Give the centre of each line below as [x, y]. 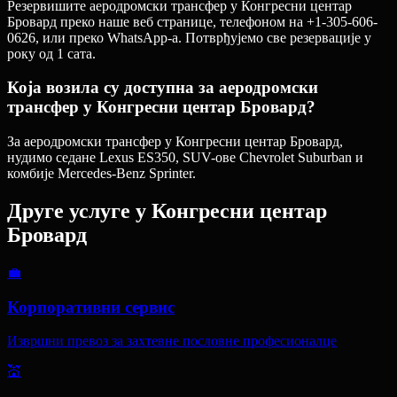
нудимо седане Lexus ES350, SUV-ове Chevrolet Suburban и [185, 158]
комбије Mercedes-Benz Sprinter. [101, 174]
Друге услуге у [77, 211]
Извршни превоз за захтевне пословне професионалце [172, 341]
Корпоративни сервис [91, 307]
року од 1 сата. [51, 53]
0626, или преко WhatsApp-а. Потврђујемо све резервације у [189, 37]
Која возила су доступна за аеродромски [163, 88]
